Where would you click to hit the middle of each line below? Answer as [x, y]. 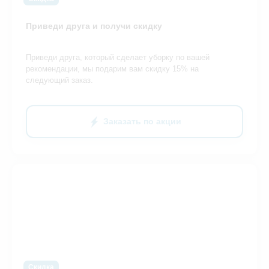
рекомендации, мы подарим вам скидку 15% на [112, 69]
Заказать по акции [142, 122]
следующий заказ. [59, 80]
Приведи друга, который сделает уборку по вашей [118, 58]
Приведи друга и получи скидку [94, 26]
